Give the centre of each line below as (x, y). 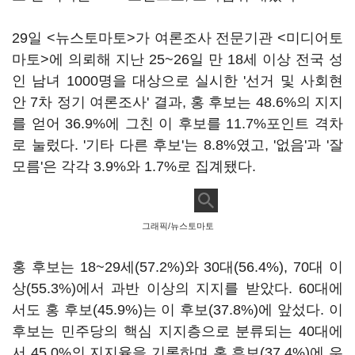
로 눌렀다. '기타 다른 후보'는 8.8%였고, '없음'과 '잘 (177, 145)
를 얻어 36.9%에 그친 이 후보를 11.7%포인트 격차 (177, 124)
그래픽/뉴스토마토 (177, 226)
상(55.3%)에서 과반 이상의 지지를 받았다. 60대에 (177, 288)
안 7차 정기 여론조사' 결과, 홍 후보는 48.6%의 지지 (177, 102)
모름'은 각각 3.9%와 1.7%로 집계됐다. (134, 166)
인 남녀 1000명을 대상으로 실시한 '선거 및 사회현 (177, 81)
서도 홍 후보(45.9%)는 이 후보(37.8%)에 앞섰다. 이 (177, 310)
